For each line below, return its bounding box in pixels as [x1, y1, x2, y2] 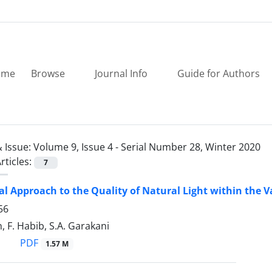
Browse [31, 67, 67, 80]
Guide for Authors [177, 67, 260, 80]
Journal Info [95, 67, 150, 80]
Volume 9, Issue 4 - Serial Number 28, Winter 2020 [33, 140, 260, 154]
